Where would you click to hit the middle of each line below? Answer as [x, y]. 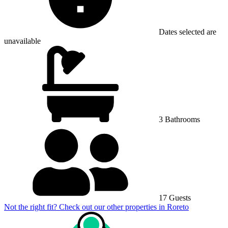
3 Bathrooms [178, 119]
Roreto [178, 207]
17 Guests [174, 197]
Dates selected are [187, 32]
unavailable [22, 41]
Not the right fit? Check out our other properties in [85, 207]
